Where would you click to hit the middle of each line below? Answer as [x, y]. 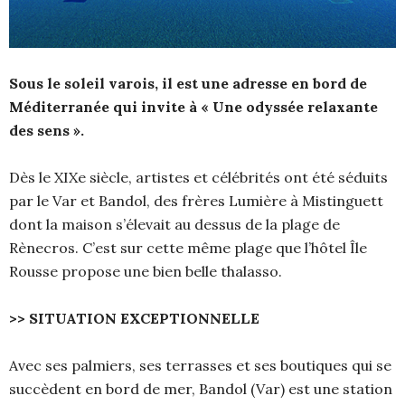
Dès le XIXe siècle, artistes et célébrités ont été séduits [198, 177]
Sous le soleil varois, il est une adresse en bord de [188, 83]
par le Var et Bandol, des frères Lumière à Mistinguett [196, 200]
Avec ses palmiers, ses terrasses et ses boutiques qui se [200, 365]
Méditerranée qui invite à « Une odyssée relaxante [193, 106]
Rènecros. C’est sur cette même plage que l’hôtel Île [188, 247]
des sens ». [50, 130]
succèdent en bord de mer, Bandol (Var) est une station [201, 388]
